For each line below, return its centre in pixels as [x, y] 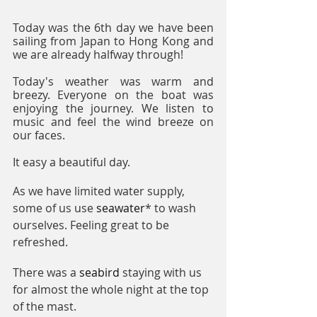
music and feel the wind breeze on [113, 122]
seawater [121, 208]
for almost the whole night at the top [112, 290]
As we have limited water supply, [100, 191]
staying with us [162, 273]
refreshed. [40, 242]
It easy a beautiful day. [71, 162]
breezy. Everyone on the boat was [113, 95]
